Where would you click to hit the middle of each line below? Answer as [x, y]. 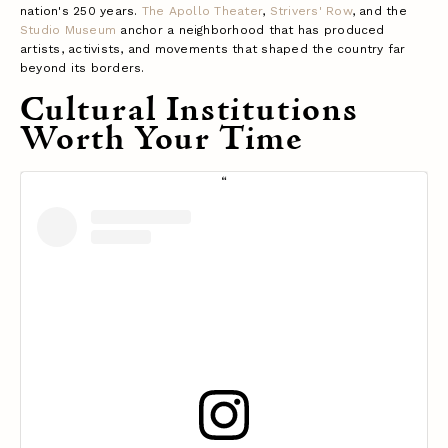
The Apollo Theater [202, 11]
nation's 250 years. [81, 11]
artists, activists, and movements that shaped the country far [213, 49]
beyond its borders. [82, 68]
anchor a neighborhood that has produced [250, 30]
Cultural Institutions [189, 111]
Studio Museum [68, 30]
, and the [379, 11]
